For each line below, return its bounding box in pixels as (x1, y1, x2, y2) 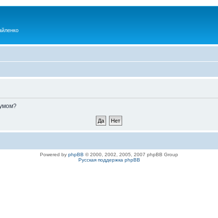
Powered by (40, 151, 68, 157)
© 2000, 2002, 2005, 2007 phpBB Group (84, 151, 178, 157)
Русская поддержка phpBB (78, 157, 140, 163)
